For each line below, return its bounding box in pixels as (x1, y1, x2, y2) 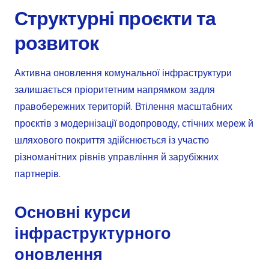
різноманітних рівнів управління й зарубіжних (14, 150, 219, 165)
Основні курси (14, 201, 131, 225)
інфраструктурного (14, 222, 171, 246)
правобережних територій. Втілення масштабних (14, 100, 232, 114)
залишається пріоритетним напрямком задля (14, 83, 215, 97)
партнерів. (14, 167, 61, 181)
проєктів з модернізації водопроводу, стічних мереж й (14, 116, 253, 131)
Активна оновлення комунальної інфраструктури (14, 66, 232, 80)
